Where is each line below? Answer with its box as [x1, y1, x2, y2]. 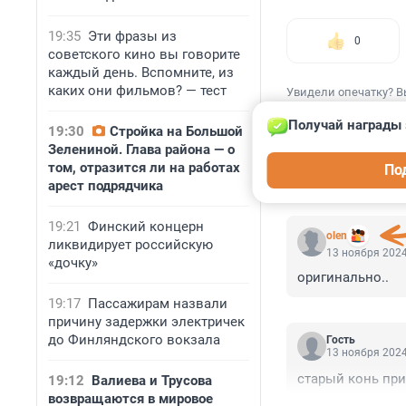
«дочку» [48, 255, 98, 271]
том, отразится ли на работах [48, 159, 240, 176]
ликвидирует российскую [48, 237, 213, 253]
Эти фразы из [88, 28, 177, 44]
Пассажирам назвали [88, 295, 227, 312]
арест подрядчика [48, 178, 163, 194]
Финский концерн [88, 218, 204, 235]
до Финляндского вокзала [48, 332, 220, 348]
